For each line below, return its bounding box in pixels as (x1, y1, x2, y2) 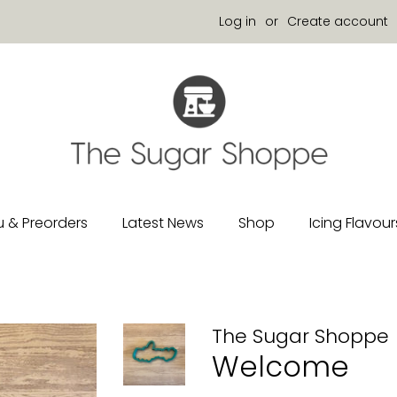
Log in (219, 12, 256, 30)
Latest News (121, 213, 204, 233)
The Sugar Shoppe (212, 323, 389, 350)
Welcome (212, 346, 349, 386)
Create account (287, 12, 388, 30)
